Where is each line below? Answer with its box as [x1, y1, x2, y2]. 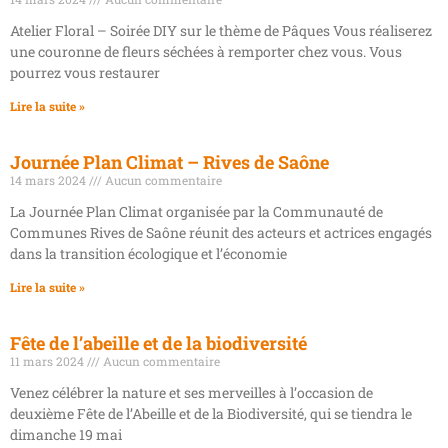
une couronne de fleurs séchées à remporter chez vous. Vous [10, 41, 402, 61]
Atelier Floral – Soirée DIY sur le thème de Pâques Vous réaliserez [10, 20, 432, 40]
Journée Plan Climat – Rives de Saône [10, 149, 329, 174]
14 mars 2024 [10, 171, 89, 188]
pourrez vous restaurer [10, 62, 160, 82]
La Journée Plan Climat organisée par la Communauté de [10, 201, 383, 221]
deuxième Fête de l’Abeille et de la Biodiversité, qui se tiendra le [10, 403, 412, 423]
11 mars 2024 [10, 352, 87, 369]
